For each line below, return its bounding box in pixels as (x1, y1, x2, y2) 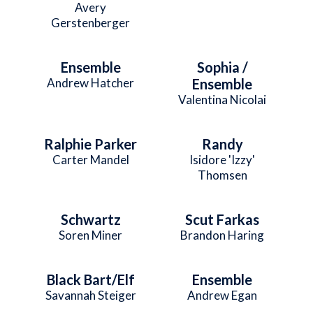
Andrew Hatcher (47, 75, 135, 90)
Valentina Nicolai (178, 92, 267, 107)
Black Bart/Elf (46, 270, 135, 288)
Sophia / (196, 58, 248, 75)
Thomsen (197, 167, 247, 182)
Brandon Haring (180, 227, 265, 242)
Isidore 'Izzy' (189, 152, 256, 167)
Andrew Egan (187, 287, 258, 303)
